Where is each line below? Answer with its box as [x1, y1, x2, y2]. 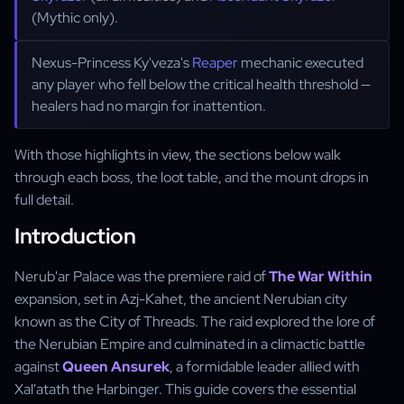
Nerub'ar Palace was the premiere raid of [14, 267, 269, 286]
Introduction [14, 222, 135, 250]
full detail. [14, 190, 74, 209]
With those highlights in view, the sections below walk [14, 145, 341, 164]
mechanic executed [238, 53, 363, 72]
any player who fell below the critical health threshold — [32, 75, 371, 94]
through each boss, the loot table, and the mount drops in [14, 168, 369, 187]
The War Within [269, 267, 372, 286]
